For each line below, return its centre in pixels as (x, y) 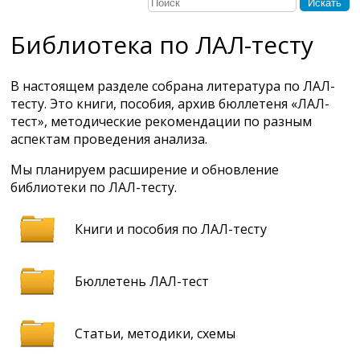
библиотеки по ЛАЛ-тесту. (94, 188)
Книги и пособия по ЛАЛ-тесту (171, 229)
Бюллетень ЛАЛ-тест (142, 282)
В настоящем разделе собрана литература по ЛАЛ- (173, 86)
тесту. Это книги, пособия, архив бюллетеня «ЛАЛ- (170, 104)
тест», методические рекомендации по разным (161, 122)
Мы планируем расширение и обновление (145, 170)
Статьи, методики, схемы (155, 334)
